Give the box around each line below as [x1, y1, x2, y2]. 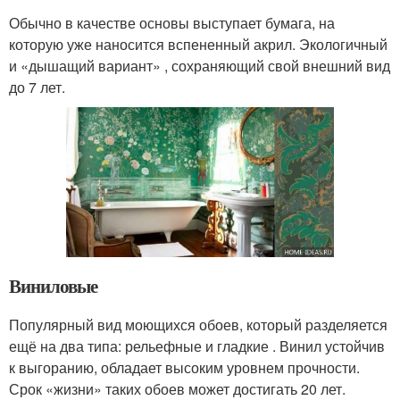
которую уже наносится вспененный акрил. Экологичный [9, 33, 387, 54]
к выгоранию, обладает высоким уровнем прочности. [9, 357, 360, 379]
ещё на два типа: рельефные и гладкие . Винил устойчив [9, 336, 385, 357]
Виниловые [9, 272, 97, 300]
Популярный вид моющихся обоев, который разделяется [9, 314, 387, 336]
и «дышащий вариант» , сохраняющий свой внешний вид [9, 54, 390, 76]
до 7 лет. [9, 76, 65, 97]
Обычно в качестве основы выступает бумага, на [9, 12, 335, 33]
